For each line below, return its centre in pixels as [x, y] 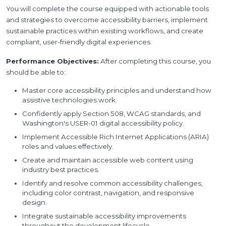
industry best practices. [61, 169]
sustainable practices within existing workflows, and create [105, 31]
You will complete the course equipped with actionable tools [107, 9]
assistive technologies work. [70, 100]
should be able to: [36, 72]
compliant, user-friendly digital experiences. [79, 42]
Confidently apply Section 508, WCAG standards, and [111, 114]
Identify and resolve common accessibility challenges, [112, 183]
